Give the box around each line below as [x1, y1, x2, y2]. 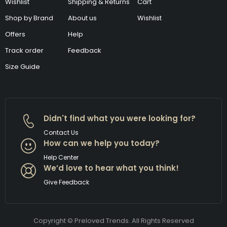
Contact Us [44, 128, 79, 137]
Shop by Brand [5, 13, 53, 23]
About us [68, 13, 97, 23]
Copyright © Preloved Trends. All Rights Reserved [33, 216, 194, 226]
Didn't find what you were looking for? [44, 113, 196, 124]
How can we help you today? [44, 138, 160, 149]
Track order [5, 46, 44, 56]
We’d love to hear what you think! [44, 163, 179, 174]
